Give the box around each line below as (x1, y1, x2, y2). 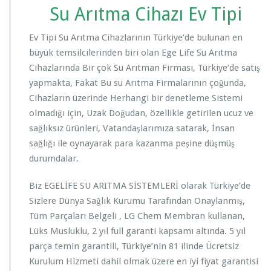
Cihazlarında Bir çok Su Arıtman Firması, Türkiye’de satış (29, 62, 260, 73)
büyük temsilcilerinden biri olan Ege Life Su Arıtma (29, 47, 237, 58)
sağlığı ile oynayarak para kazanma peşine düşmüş (29, 137, 235, 149)
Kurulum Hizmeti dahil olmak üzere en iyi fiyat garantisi (29, 255, 258, 267)
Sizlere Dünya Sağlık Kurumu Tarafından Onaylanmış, (29, 195, 245, 206)
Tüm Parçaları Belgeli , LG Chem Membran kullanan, (29, 210, 247, 221)
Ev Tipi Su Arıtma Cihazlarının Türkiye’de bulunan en (29, 31, 243, 43)
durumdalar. (29, 152, 79, 164)
